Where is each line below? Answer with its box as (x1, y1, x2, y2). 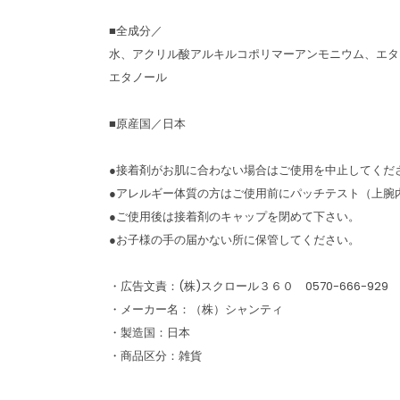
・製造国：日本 (109, 324, 190, 341)
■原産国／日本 (109, 115, 186, 132)
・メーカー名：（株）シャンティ (109, 301, 283, 318)
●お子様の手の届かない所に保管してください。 (109, 231, 360, 248)
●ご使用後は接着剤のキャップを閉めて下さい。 (109, 208, 360, 225)
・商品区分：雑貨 (109, 347, 202, 364)
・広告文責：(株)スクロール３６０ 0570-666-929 (109, 278, 388, 295)
